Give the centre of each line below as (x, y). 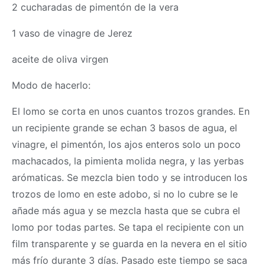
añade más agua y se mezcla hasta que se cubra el (126, 211)
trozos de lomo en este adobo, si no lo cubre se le (125, 194)
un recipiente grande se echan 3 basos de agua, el (125, 128)
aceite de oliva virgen (60, 59)
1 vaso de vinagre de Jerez (72, 33)
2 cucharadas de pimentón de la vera (95, 7)
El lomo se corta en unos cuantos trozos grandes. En (131, 111)
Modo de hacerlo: (51, 85)
